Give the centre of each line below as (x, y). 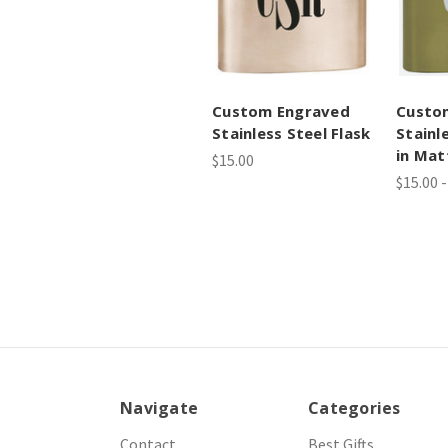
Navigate (159, 407)
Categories (354, 407)
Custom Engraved (281, 110)
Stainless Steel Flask (291, 132)
